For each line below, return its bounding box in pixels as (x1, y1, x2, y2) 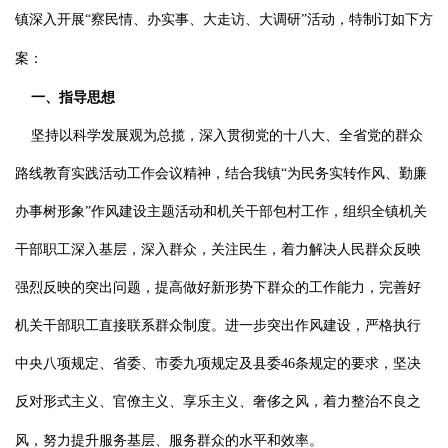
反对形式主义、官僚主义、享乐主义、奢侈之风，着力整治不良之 (15, 394, 421, 409)
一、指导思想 (31, 90, 115, 105)
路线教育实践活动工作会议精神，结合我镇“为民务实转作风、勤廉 (15, 166, 427, 181)
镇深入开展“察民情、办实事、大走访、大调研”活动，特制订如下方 (15, 12, 433, 27)
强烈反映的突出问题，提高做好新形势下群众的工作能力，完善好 (15, 280, 421, 295)
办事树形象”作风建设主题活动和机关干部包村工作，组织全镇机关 (15, 204, 427, 219)
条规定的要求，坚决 (295, 356, 421, 371)
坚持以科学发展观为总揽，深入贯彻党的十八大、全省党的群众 (31, 128, 423, 143)
